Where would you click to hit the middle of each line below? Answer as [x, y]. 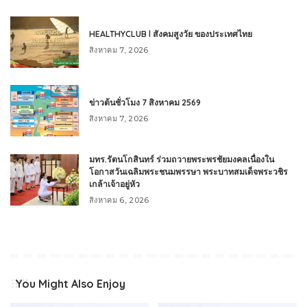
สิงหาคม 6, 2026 [119, 200]
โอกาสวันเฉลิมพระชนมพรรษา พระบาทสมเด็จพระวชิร [188, 172]
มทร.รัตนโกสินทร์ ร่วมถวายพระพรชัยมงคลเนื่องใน [182, 159]
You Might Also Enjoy [70, 284]
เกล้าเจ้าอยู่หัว [114, 184]
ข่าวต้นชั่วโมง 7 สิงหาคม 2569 [145, 102]
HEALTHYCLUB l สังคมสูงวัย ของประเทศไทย [171, 34]
